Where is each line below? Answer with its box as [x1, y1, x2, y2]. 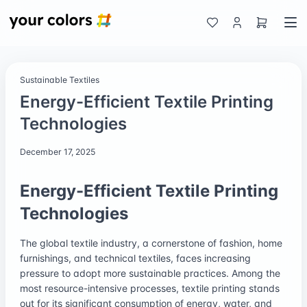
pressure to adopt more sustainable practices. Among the [20, 267, 280, 279]
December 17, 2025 [20, 146, 95, 157]
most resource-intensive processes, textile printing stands [20, 282, 280, 294]
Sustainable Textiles [20, 74, 99, 85]
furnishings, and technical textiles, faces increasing [20, 251, 251, 264]
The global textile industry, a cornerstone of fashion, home [20, 236, 282, 249]
